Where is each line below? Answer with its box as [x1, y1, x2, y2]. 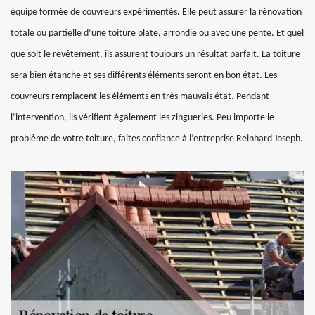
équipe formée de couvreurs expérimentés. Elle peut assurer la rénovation [11, 7, 302, 18]
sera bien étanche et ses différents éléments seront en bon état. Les [11, 70, 277, 81]
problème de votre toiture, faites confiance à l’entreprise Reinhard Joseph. [11, 134, 303, 144]
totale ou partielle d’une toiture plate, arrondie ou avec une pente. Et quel [11, 28, 304, 39]
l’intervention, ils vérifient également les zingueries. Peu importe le [11, 112, 274, 123]
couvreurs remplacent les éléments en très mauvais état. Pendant [11, 91, 269, 102]
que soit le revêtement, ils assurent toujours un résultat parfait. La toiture [11, 49, 300, 60]
